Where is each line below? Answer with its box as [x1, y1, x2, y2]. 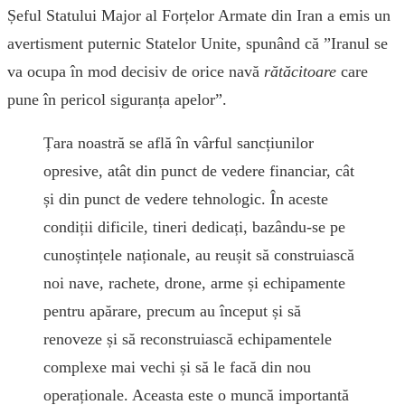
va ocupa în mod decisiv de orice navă [7, 61, 264, 80]
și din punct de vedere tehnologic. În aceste [43, 190, 328, 209]
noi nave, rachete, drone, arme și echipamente [43, 274, 345, 293]
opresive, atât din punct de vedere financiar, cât [43, 162, 354, 181]
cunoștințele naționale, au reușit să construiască [43, 246, 354, 265]
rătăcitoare [264, 61, 336, 80]
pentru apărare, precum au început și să [43, 302, 301, 321]
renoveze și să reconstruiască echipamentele [43, 330, 332, 349]
